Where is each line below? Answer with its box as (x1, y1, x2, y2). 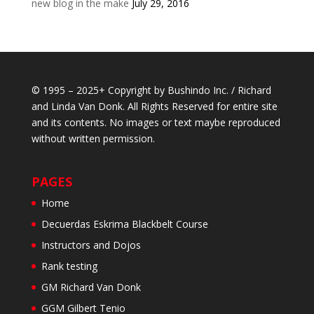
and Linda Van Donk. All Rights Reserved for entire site (31, 100, 278, 113)
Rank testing (41, 259, 97, 273)
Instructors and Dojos (41, 238, 141, 252)
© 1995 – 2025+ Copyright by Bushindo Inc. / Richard (31, 83, 271, 97)
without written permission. (31, 132, 155, 145)
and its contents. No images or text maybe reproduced (31, 116, 280, 129)
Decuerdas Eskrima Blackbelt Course (41, 217, 208, 231)
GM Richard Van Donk (41, 280, 141, 294)
